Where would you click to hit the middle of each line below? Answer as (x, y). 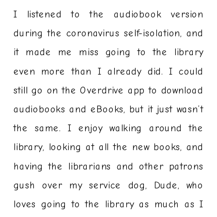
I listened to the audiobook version (109, 15)
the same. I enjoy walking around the (109, 129)
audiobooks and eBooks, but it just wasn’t (109, 109)
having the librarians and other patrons (109, 166)
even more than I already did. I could (109, 71)
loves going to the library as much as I (109, 204)
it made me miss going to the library (109, 53)
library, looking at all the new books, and (109, 147)
